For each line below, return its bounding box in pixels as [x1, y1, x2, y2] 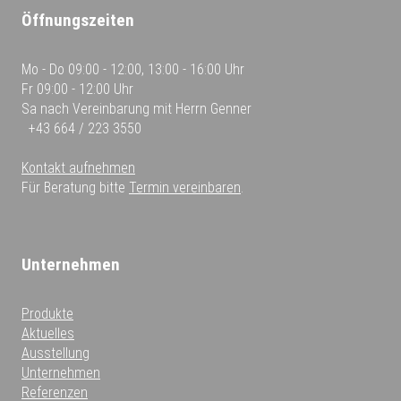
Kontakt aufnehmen [21, 158, 135, 176]
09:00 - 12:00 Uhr [33, 80, 133, 98]
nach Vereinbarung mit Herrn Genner [37, 99, 252, 117]
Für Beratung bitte [21, 178, 129, 196]
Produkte [21, 304, 73, 322]
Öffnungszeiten [21, 9, 134, 30]
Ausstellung [21, 344, 90, 362]
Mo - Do [21, 60, 64, 78]
